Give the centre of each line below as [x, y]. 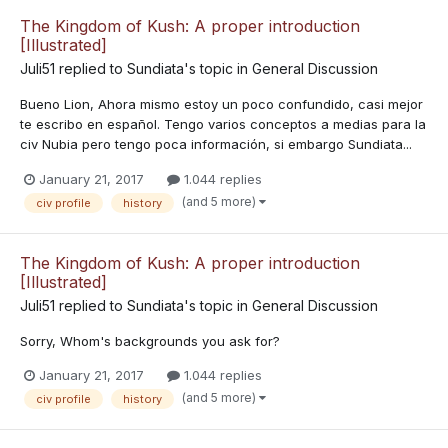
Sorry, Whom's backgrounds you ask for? [150, 340]
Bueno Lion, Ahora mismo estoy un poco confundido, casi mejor [221, 104]
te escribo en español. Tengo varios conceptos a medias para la [223, 124]
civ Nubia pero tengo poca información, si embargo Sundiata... [216, 144]
